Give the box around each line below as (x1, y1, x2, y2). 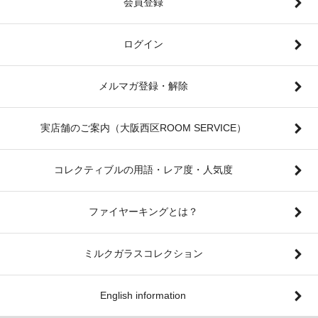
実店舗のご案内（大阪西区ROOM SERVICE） (40, 121, 246, 133)
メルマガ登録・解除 (98, 79, 188, 92)
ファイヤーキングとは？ (88, 205, 198, 217)
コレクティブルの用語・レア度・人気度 (53, 163, 233, 175)
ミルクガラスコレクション (83, 247, 203, 259)
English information (100, 289, 186, 301)
